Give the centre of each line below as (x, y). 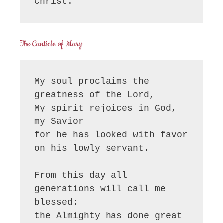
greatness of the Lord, (98, 95)
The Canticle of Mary (51, 44)
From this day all (81, 175)
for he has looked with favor (111, 135)
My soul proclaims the (92, 81)
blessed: (56, 202)
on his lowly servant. (92, 149)
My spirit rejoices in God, (106, 108)
